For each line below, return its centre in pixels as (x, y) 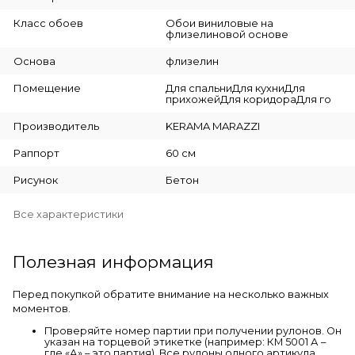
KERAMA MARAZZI (212, 126)
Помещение (47, 88)
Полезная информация (113, 261)
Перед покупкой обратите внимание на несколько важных (171, 294)
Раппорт (36, 153)
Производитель (56, 126)
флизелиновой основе (227, 34)
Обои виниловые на (219, 23)
